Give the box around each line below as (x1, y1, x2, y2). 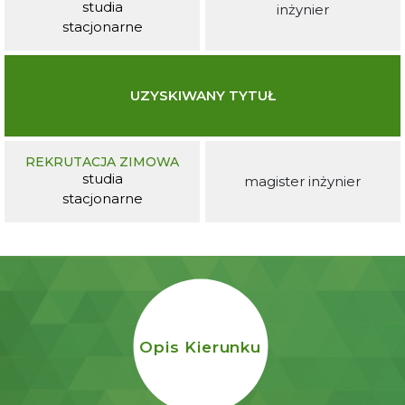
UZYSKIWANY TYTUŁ (129, 86, 276, 104)
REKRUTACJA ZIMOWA (25, 153, 180, 170)
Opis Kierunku (138, 337, 262, 356)
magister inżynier (244, 172, 362, 190)
